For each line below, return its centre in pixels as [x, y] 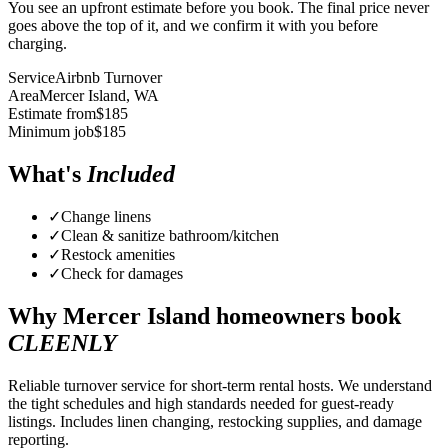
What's [47, 173]
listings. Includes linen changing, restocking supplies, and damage [215, 422]
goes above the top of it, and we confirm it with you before [193, 25]
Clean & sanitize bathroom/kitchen [170, 236]
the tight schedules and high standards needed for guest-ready [201, 404]
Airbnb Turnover [108, 77]
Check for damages [122, 274]
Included [131, 173]
